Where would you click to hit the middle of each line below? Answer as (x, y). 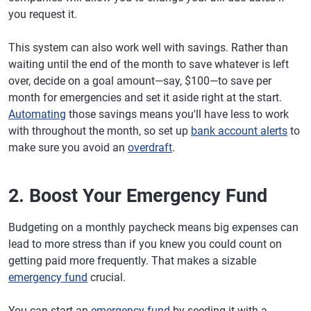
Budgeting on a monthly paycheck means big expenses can (153, 227)
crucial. (107, 277)
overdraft (150, 148)
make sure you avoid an (68, 148)
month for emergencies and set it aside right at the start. (145, 98)
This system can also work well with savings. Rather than (148, 48)
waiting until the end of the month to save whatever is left (149, 64)
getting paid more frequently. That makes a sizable (132, 261)
